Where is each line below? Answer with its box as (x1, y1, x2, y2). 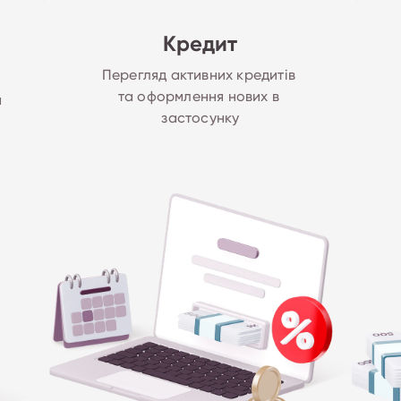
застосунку (161, 111, 240, 125)
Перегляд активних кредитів (101, 68, 300, 82)
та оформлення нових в (117, 90, 284, 104)
